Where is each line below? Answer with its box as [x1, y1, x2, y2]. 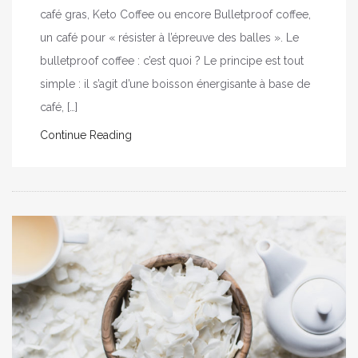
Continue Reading [40, 129, 132, 142]
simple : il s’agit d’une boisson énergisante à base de [40, 78, 310, 91]
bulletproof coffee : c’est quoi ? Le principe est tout [40, 54, 304, 68]
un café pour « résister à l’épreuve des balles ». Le [40, 31, 299, 45]
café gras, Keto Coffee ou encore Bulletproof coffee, [40, 8, 311, 22]
